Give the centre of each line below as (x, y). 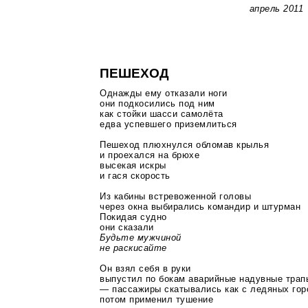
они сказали (127, 228)
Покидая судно (133, 217)
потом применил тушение (157, 300)
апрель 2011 (276, 8)
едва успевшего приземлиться (168, 124)
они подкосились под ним (157, 104)
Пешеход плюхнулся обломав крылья (185, 145)
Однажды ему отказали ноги (164, 93)
